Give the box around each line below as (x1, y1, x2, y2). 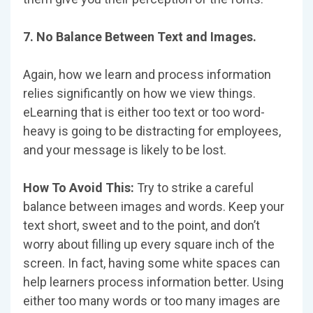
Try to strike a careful (137, 180, 254, 196)
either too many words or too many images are (23, 293, 280, 309)
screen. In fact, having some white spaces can (23, 256, 280, 271)
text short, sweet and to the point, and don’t (23, 218, 260, 233)
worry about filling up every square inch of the (23, 237, 275, 252)
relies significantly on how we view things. (23, 86, 256, 101)
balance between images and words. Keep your (23, 199, 284, 214)
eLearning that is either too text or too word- (23, 105, 265, 120)
